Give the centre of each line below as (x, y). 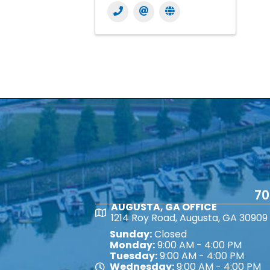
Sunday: (131, 234)
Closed (169, 234)
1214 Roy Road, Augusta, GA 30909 (189, 218)
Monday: (132, 245)
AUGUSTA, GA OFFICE (164, 207)
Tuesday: (133, 256)
